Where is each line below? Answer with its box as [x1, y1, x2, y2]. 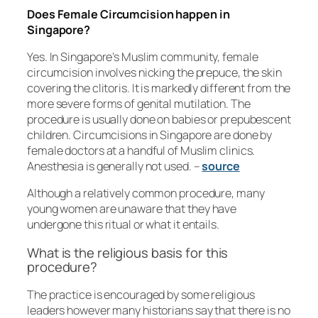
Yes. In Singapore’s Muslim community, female [27, 48, 258, 65]
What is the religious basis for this [27, 243, 229, 262]
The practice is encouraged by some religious [27, 287, 255, 303]
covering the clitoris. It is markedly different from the [27, 79, 291, 96]
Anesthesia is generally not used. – [27, 158, 202, 174]
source [202, 158, 240, 174]
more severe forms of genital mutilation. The [27, 95, 251, 111]
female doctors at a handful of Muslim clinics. [27, 142, 256, 158]
